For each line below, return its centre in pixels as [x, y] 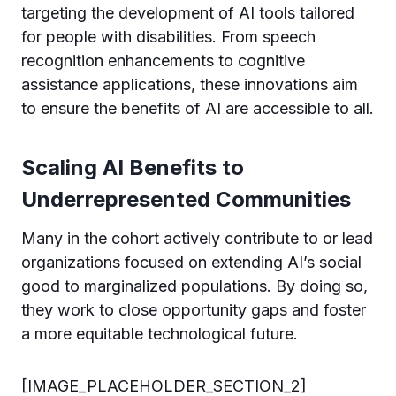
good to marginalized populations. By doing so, [194, 286]
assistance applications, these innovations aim [190, 84]
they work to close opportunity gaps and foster [194, 309]
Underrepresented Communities [186, 199]
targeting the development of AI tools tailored [188, 12]
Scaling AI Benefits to [133, 167]
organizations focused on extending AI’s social [191, 262]
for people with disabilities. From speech [168, 36]
